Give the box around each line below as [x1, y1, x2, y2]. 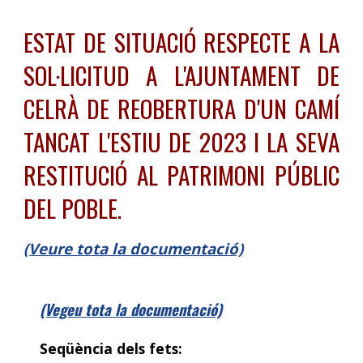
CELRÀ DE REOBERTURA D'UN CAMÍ [23, 91, 340, 126]
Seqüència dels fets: [40, 339, 183, 359]
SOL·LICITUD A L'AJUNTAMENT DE [23, 58, 340, 92]
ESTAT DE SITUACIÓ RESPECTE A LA [23, 24, 340, 59]
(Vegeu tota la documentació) [40, 297, 223, 320]
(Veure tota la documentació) [23, 238, 244, 258]
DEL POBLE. [23, 190, 122, 225]
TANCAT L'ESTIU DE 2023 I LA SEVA [23, 124, 340, 159]
